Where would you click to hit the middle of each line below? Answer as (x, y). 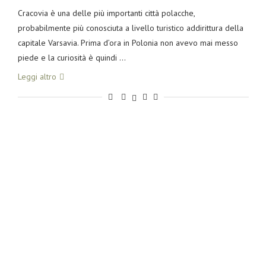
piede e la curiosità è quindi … (72, 58)
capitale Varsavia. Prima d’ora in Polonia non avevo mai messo (128, 43)
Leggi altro (37, 77)
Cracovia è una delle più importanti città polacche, (106, 13)
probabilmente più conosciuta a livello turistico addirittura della (130, 28)
